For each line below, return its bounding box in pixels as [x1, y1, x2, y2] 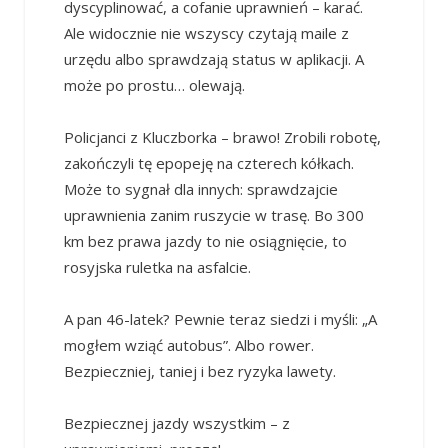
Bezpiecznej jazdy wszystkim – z [63, 412, 290, 433]
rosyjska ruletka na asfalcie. [63, 256, 251, 277]
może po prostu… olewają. [63, 74, 245, 95]
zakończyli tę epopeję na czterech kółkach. [63, 152, 354, 173]
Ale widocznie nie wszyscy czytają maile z [63, 22, 349, 43]
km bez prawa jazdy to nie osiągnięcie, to [63, 230, 347, 251]
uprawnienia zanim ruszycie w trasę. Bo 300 [63, 204, 364, 225]
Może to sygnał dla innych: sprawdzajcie [63, 178, 338, 199]
